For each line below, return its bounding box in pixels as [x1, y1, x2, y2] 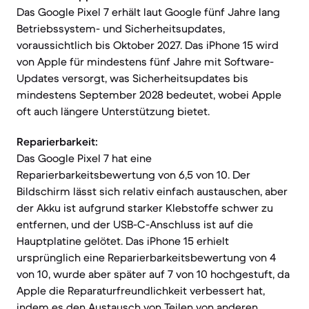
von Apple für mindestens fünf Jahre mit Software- [17, 54, 274, 68]
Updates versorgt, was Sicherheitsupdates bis [17, 71, 248, 85]
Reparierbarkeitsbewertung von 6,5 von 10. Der [17, 168, 250, 181]
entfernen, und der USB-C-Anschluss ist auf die [17, 217, 253, 231]
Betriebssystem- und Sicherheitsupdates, [17, 21, 225, 35]
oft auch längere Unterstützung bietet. [17, 104, 210, 118]
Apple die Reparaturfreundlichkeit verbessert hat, [17, 283, 265, 297]
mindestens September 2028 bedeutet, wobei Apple [17, 88, 281, 101]
